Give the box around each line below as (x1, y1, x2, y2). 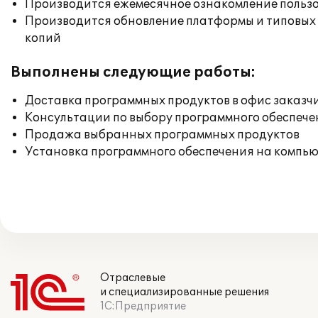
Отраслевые (100, 272, 165, 284)
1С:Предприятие (100, 300, 186, 312)
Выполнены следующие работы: (11, 64, 256, 81)
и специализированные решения (100, 286, 269, 298)
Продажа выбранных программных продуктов (25, 128, 300, 142)
